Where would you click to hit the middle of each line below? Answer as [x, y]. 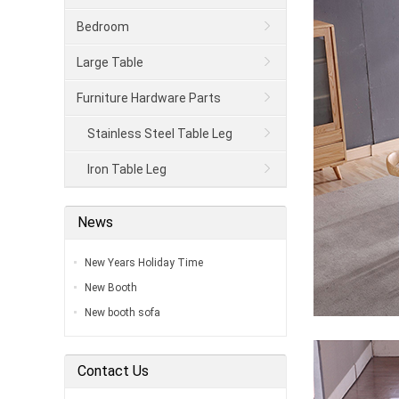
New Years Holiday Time [144, 263]
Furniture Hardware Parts [149, 98]
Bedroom [103, 27]
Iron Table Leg [127, 170]
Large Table [110, 63]
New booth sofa [122, 313]
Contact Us [113, 371]
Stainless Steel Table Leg [160, 134]
